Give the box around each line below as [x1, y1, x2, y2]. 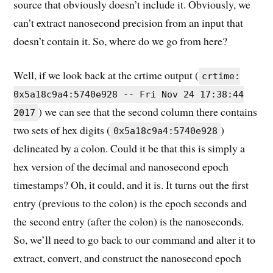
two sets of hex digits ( [13, 122, 111, 138]
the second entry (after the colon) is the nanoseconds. [13, 214, 244, 229]
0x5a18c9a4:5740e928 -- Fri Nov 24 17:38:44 [13, 89, 244, 101]
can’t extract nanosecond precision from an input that [13, 15, 244, 30]
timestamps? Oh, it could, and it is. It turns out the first [13, 177, 249, 193]
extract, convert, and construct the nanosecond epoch [13, 250, 242, 266]
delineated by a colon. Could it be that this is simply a [13, 141, 246, 156]
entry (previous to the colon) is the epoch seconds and [13, 196, 247, 211]
